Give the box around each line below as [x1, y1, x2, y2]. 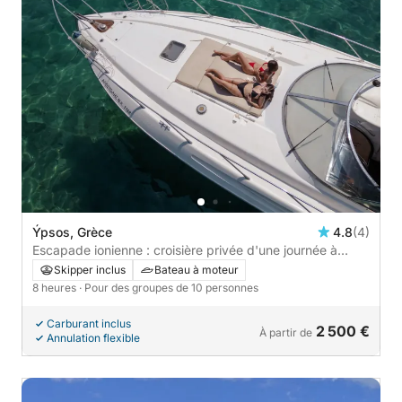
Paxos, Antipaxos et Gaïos [32, 260, 186, 276]
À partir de [259, 326, 312, 340]
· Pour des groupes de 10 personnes [79, 281, 258, 295]
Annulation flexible [47, 331, 140, 345]
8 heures [32, 281, 79, 295]
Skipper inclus [54, 263, 126, 277]
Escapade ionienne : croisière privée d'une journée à [32, 242, 337, 258]
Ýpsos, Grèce [32, 224, 112, 240]
